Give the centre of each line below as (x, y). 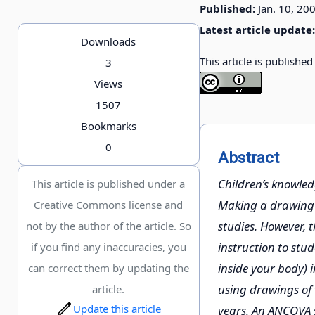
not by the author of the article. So (108, 226)
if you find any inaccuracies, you (108, 247)
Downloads (109, 42)
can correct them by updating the (108, 268)
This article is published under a (109, 184)
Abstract (248, 157)
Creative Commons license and (109, 205)
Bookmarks (108, 126)
